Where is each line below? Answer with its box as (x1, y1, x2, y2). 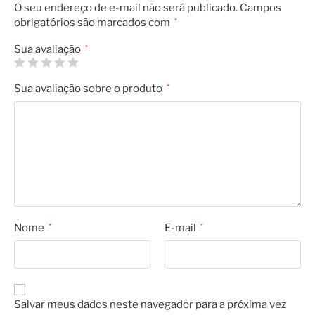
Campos (240, 1, 281, 15)
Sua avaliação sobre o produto (14, 82, 165, 96)
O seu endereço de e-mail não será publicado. (14, 1, 238, 15)
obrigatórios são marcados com (14, 16, 172, 30)
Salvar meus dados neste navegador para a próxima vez (14, 298, 286, 311)
